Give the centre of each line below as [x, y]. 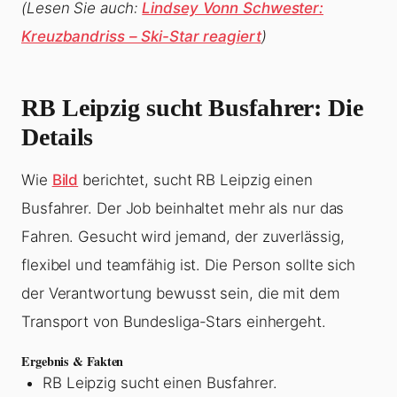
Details [58, 137]
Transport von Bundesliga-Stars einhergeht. [174, 322]
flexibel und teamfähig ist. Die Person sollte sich [188, 265]
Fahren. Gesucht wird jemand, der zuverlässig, [183, 237]
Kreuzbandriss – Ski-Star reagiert [141, 37]
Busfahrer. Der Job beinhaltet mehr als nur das [183, 209]
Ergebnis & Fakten [73, 362]
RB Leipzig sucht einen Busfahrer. [160, 383]
